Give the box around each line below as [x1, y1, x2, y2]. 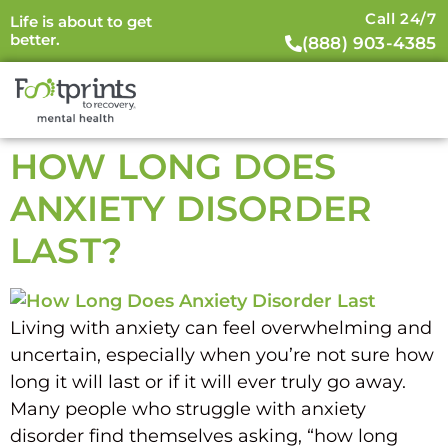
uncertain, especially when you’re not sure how [10, 343, 434, 366]
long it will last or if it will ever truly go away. [10, 370, 406, 393]
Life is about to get [9, 12, 152, 32]
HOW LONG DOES [10, 144, 337, 188]
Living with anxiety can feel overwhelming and [10, 316, 432, 339]
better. [9, 30, 60, 50]
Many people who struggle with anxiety [10, 397, 366, 420]
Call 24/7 [365, 8, 437, 28]
